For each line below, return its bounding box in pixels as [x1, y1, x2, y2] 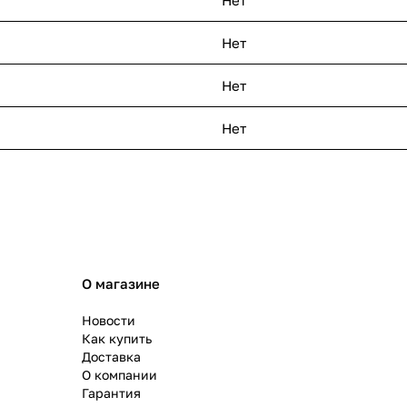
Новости [81, 313, 135, 329]
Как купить [81, 331, 152, 347]
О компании [81, 367, 157, 383]
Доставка [81, 349, 141, 365]
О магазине [81, 275, 160, 293]
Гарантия [81, 385, 141, 402]
